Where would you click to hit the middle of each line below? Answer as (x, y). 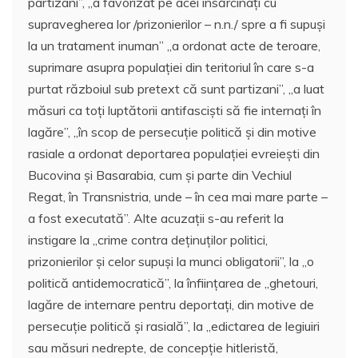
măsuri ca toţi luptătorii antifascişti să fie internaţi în (175, 111)
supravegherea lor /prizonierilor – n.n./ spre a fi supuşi (177, 24)
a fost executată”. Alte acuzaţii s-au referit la (156, 219)
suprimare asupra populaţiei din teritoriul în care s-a (171, 68)
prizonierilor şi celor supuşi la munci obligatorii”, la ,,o (171, 262)
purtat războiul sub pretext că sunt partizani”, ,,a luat (176, 89)
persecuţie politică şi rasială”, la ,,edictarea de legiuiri (174, 326)
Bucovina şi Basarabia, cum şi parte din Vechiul (160, 175)
